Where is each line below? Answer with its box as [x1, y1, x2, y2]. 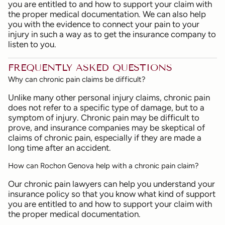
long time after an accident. [8, 142, 111, 153]
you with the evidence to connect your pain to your [8, 19, 199, 30]
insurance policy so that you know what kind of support [8, 188, 215, 199]
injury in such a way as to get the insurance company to [8, 29, 216, 40]
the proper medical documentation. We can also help [8, 9, 206, 20]
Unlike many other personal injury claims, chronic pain [8, 92, 210, 102]
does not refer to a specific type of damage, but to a [8, 102, 204, 113]
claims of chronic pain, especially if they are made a [8, 132, 201, 143]
